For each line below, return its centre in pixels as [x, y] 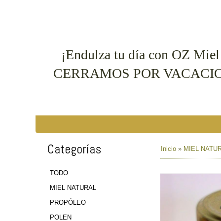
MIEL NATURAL [73, 188]
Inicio [168, 149]
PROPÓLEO [68, 203]
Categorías [74, 149]
